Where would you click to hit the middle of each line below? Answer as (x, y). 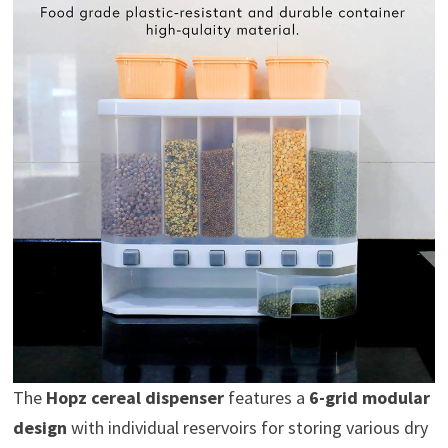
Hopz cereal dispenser (134, 398)
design (39, 428)
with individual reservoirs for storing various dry (247, 428)
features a (266, 398)
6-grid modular (369, 398)
